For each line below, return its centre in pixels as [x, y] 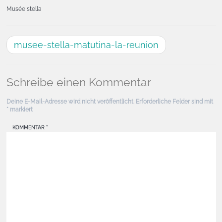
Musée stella [24, 9]
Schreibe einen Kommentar [79, 82]
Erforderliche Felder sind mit [174, 102]
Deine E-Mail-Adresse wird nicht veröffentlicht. [70, 102]
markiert [20, 110]
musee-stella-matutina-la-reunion [86, 45]
